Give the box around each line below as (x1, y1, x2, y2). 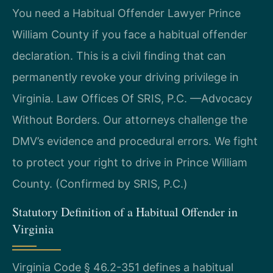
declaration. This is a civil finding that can (12, 49, 226, 63)
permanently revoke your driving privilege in (12, 71, 239, 84)
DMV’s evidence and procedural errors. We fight (12, 135, 258, 148)
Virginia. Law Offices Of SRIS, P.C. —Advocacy (12, 92, 252, 105)
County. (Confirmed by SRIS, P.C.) (12, 177, 188, 191)
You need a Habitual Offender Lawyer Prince (12, 7, 241, 20)
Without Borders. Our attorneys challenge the (12, 113, 247, 127)
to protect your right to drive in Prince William (12, 156, 247, 169)
